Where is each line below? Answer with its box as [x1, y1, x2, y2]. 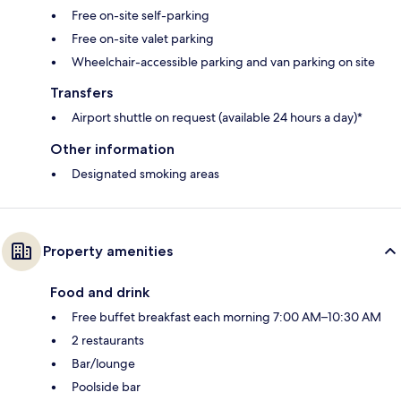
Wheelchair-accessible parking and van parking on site [72, 53, 375, 70]
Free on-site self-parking [72, 6, 209, 23]
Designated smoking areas [72, 165, 219, 182]
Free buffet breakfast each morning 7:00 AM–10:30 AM [72, 308, 381, 325]
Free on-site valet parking [72, 30, 214, 47]
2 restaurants [72, 331, 144, 348]
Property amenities [43, 242, 173, 260]
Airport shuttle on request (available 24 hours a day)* [72, 108, 363, 125]
